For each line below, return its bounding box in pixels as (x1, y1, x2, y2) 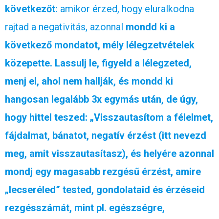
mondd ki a (126, 21, 175, 33)
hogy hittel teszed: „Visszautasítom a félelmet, (5, 111, 213, 123)
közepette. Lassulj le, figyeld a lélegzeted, (5, 57, 192, 69)
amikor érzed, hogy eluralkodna (60, 2, 194, 15)
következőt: (5, 2, 60, 15)
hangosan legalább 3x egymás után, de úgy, (5, 93, 198, 105)
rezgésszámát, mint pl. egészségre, (5, 201, 165, 214)
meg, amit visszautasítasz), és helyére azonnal (5, 147, 214, 159)
